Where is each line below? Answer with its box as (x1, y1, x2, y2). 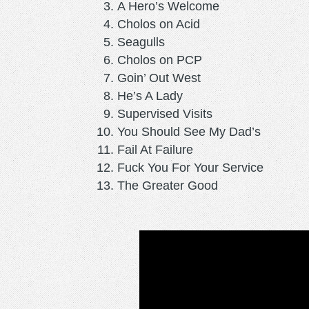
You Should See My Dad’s (117, 124, 261, 139)
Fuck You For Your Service (117, 160, 263, 175)
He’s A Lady (117, 88, 183, 103)
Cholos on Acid (117, 17, 200, 31)
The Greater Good (117, 178, 218, 192)
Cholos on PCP (117, 52, 202, 67)
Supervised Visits (117, 106, 212, 121)
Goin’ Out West (117, 70, 201, 85)
